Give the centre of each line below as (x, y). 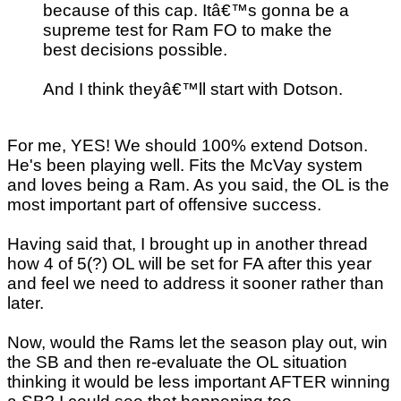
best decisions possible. (135, 49)
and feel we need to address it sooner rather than (196, 283)
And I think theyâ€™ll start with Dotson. (193, 89)
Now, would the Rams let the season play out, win (197, 342)
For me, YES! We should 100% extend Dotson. (188, 145)
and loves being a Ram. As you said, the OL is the (198, 184)
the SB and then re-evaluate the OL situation (177, 362)
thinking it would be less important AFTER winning (199, 381)
